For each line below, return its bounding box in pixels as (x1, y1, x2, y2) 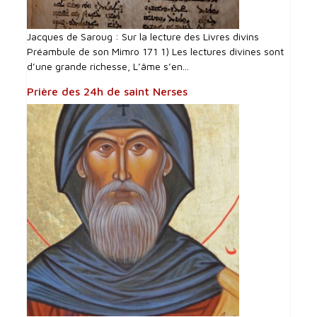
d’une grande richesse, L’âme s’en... (27, 59, 190, 72)
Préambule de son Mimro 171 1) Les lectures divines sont (27, 45, 284, 57)
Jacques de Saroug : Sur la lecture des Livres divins (27, 30, 260, 42)
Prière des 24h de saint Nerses (27, 84, 188, 98)
